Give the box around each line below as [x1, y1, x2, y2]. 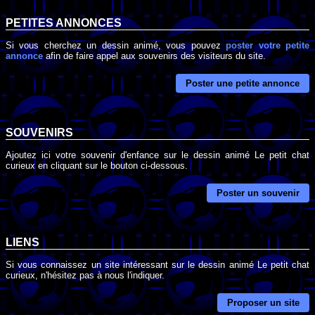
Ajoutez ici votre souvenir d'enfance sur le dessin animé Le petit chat [6, 149, 309, 160]
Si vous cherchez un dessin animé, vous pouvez [6, 39, 226, 51]
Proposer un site [227, 297, 300, 308]
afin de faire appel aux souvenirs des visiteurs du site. [43, 50, 266, 61]
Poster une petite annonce [186, 78, 300, 89]
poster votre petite [226, 39, 310, 51]
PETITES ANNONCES [6, 17, 122, 30]
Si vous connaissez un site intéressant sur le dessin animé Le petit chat [6, 259, 309, 270]
